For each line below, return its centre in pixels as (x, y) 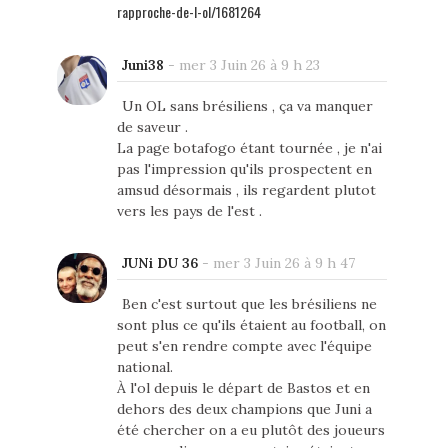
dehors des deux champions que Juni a (244, 409)
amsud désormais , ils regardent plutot (246, 190)
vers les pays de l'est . (189, 211)
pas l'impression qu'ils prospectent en (244, 169)
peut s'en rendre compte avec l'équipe (244, 346)
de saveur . (152, 127)
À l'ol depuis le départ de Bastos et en (243, 388)
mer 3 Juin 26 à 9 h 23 (249, 65)
